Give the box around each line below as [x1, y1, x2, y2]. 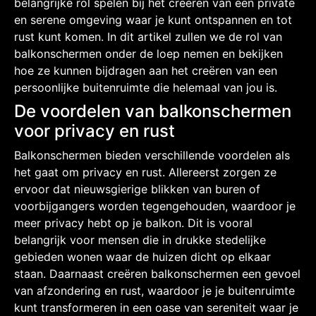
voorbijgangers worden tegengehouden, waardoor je [14, 198, 296, 213]
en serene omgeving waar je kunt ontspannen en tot [14, 12, 292, 27]
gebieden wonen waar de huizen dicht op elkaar [14, 249, 271, 264]
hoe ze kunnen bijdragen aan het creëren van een [14, 63, 277, 78]
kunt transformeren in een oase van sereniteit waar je [14, 300, 298, 315]
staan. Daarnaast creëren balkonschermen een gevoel [14, 266, 300, 281]
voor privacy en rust [14, 120, 175, 141]
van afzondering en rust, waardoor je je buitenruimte [14, 283, 295, 298]
